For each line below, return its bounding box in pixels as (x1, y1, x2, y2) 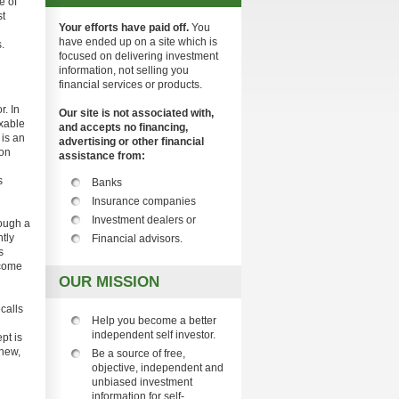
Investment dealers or (92, 214, 196, 226)
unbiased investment (92, 376, 192, 388)
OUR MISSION (59, 273, 159, 290)
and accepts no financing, (59, 121, 188, 134)
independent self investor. (92, 329, 216, 341)
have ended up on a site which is (59, 36, 217, 48)
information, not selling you (59, 64, 189, 77)
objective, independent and (92, 362, 224, 374)
